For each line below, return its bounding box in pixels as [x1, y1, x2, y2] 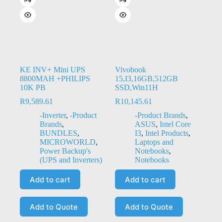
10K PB [20, 83, 46, 92]
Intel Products [145, 129, 188, 138]
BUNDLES [40, 129, 77, 138]
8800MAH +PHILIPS [20, 74, 90, 83]
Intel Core [159, 120, 191, 129]
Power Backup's [40, 147, 91, 156]
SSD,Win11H [114, 83, 158, 92]
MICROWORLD [40, 138, 96, 147]
